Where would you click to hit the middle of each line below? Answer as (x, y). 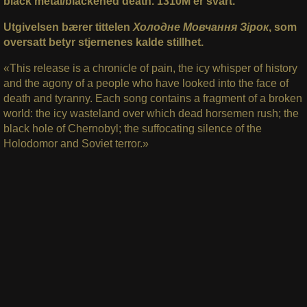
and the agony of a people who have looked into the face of (146, 83)
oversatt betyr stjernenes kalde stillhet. (103, 42)
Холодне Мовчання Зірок (200, 27)
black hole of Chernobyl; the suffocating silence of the (132, 128)
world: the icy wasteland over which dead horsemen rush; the (151, 113)
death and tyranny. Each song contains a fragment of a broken (152, 98)
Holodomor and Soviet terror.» (76, 143)
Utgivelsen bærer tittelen (68, 27)
